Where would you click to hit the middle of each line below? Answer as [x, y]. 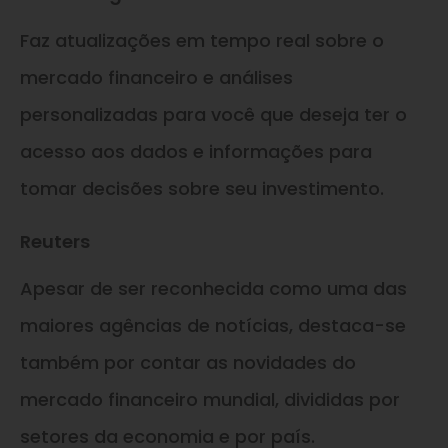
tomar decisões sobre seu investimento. [202, 189]
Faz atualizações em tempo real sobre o [202, 41]
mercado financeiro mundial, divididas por [210, 400]
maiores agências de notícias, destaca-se [213, 326]
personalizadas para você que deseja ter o [213, 115]
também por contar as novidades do [188, 363]
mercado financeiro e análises [156, 78]
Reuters [55, 242]
